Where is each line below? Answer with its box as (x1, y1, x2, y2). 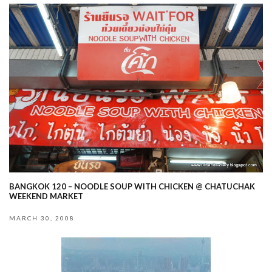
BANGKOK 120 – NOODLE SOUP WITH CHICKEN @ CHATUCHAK (9, 182, 255, 192)
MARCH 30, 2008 (9, 214, 75, 222)
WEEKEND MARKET (9, 191, 83, 202)
